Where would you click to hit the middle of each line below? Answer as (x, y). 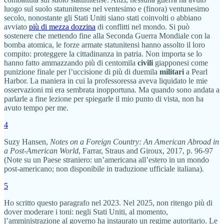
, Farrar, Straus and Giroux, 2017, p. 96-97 (146, 151)
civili (145, 63)
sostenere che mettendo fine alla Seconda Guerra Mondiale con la (107, 36)
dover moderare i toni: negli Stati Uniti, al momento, (86, 212)
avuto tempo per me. (36, 108)
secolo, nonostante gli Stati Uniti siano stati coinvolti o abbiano (103, 18)
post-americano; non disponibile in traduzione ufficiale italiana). (104, 169)
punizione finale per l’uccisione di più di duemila (82, 72)
